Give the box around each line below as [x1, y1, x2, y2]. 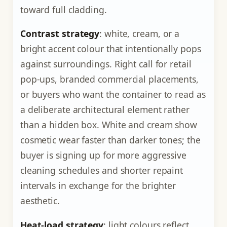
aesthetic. [20, 195, 60, 207]
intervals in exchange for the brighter [20, 179, 176, 192]
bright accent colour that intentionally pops [20, 43, 201, 55]
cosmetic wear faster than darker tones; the [20, 134, 201, 146]
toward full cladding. [20, 3, 107, 16]
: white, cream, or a [99, 27, 180, 40]
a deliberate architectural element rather [20, 103, 190, 116]
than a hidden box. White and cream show [20, 119, 197, 131]
